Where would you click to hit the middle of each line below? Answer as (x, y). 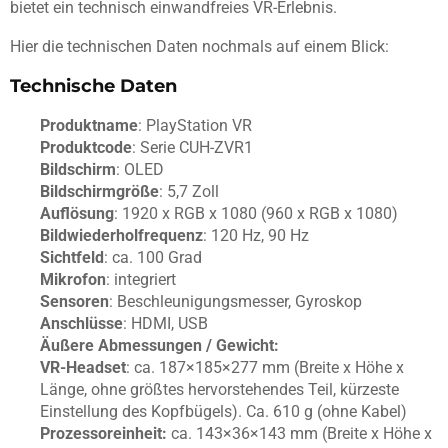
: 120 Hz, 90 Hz (256, 235)
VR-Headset (83, 367)
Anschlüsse (81, 323)
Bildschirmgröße (99, 191)
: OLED (140, 169)
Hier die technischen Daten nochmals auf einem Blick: (199, 46)
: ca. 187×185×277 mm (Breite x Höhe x (265, 367)
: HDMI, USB (165, 323)
